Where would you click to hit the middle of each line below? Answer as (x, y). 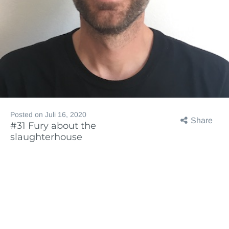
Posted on (28, 115)
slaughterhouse (46, 137)
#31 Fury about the (53, 126)
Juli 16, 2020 (66, 115)
